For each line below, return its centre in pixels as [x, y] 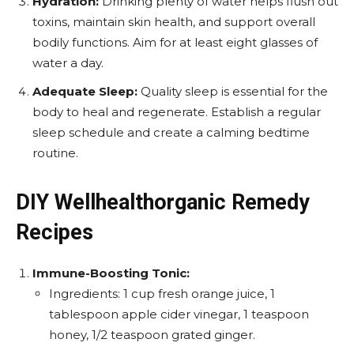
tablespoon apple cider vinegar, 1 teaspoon [179, 314]
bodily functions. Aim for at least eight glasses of [175, 42]
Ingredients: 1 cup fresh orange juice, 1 [162, 294]
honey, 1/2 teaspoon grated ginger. [152, 335]
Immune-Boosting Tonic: [111, 273]
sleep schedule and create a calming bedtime [171, 132]
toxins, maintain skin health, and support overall [174, 22]
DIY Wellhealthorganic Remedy [163, 202]
